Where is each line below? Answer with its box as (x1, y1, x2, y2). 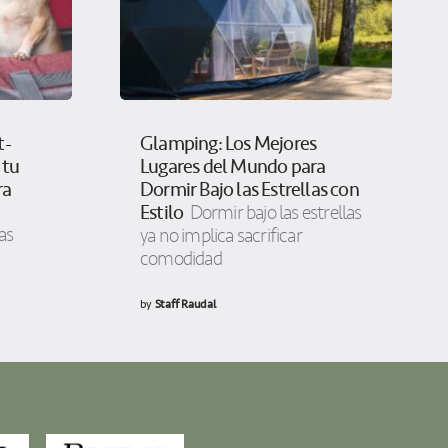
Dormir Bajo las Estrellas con (140, 174, 359, 206)
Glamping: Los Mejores (140, 128, 317, 160)
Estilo (140, 197, 184, 229)
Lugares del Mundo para (140, 151, 326, 183)
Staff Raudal (154, 295, 216, 314)
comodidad (140, 247, 222, 272)
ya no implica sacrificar (140, 224, 302, 249)
